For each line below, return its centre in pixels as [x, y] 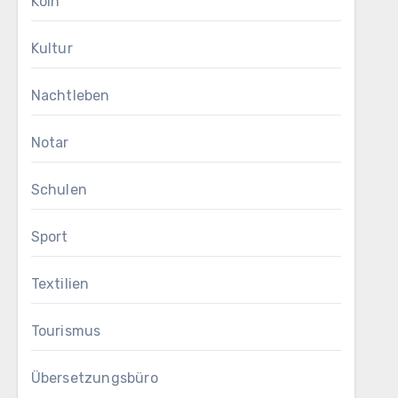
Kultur [52, 48]
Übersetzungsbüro [94, 378]
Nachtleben [70, 96]
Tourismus [66, 331]
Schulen [59, 190]
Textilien [60, 284]
